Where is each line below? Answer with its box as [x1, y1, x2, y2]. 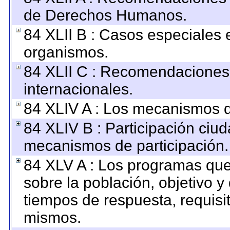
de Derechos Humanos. [23, 7, 187, 24]
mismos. [23, 209, 81, 226]
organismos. [23, 44, 108, 61]
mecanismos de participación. [23, 137, 228, 154]
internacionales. [23, 81, 133, 98]
